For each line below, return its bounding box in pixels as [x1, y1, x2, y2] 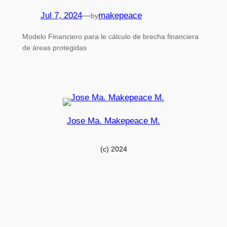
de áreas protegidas [22, 44, 87, 52]
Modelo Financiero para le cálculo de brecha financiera [22, 32, 199, 41]
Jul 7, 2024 [40, 11, 82, 21]
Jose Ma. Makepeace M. [67, 116, 160, 126]
